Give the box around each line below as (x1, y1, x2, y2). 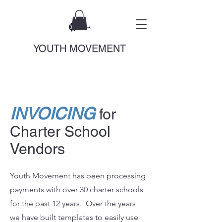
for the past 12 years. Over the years (10, 199, 136, 208)
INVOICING (10, 104, 95, 123)
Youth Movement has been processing (10, 171, 146, 180)
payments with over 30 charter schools (10, 185, 143, 194)
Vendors (10, 140, 65, 158)
